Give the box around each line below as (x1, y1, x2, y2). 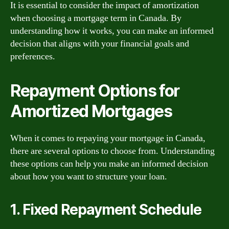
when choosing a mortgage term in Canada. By (10, 12, 181, 24)
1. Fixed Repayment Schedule (10, 200, 201, 218)
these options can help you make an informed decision (10, 157, 208, 170)
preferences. (10, 50, 55, 62)
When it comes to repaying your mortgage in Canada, (10, 132, 205, 144)
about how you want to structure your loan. (10, 170, 167, 182)
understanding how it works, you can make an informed (10, 25, 214, 37)
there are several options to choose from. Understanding (10, 145, 215, 157)
